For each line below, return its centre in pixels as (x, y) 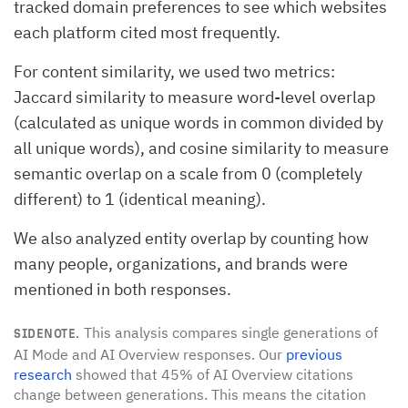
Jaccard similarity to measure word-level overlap (194, 97)
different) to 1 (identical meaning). (140, 199)
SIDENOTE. (47, 334)
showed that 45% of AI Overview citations (213, 375)
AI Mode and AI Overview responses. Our (148, 355)
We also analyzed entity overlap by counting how (191, 239)
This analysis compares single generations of (229, 333)
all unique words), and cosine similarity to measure (201, 148)
